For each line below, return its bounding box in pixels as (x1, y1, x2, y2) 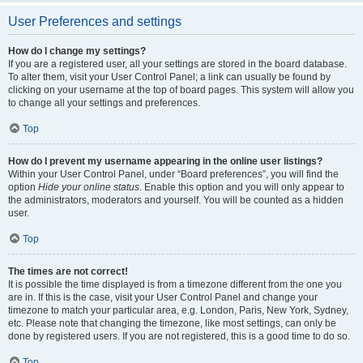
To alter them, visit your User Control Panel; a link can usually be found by (8, 71, 331, 83)
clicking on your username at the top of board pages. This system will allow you (8, 84, 354, 96)
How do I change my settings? (8, 45, 146, 57)
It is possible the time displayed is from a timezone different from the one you (8, 279, 342, 290)
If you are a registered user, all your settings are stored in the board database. (8, 58, 347, 70)
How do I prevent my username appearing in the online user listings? (8, 156, 322, 167)
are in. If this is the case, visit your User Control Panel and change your (8, 292, 318, 303)
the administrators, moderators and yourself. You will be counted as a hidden (8, 194, 344, 206)
